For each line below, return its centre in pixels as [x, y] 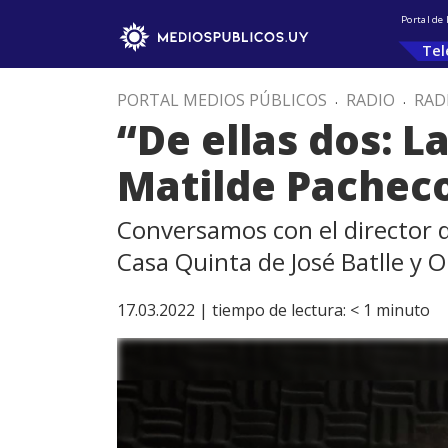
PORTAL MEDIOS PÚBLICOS [222, 100]
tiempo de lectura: [279, 310]
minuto [403, 310]
